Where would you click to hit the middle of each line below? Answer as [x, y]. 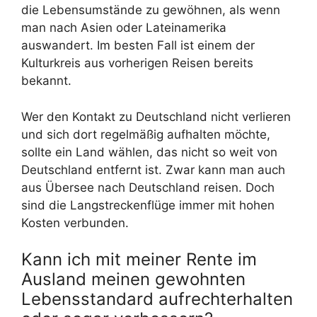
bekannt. [46, 81]
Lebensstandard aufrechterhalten [157, 299]
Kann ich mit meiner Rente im [139, 260]
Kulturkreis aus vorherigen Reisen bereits [137, 63]
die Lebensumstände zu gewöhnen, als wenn [151, 10]
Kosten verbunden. [75, 223]
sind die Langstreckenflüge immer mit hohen [148, 205]
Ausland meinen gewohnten [133, 279]
